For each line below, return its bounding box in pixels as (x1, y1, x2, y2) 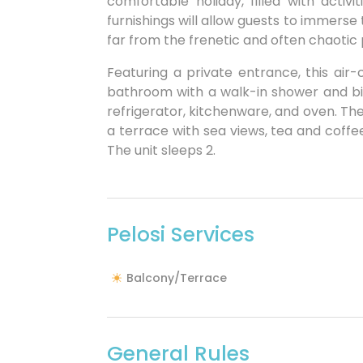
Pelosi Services (107, 220, 254, 249)
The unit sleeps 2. (107, 141, 216, 160)
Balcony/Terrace (126, 270, 227, 286)
